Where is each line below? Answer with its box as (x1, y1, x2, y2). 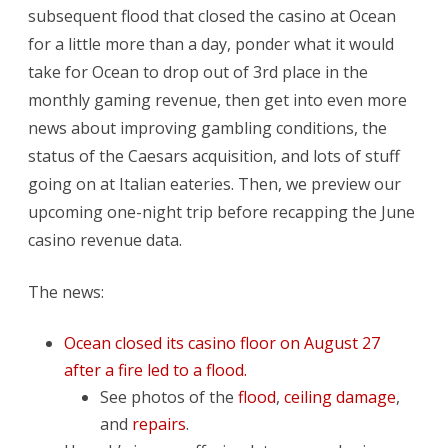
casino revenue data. (28, 228, 182, 251)
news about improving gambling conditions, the (28, 116, 387, 139)
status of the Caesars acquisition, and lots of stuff (28, 144, 400, 167)
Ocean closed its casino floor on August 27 (64, 331, 380, 354)
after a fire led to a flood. (64, 358, 247, 381)
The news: (28, 280, 104, 303)
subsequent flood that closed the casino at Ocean (28, 4, 396, 27)
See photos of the (100, 385, 238, 408)
